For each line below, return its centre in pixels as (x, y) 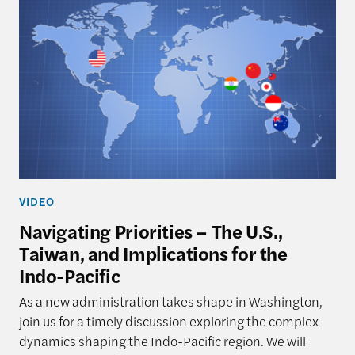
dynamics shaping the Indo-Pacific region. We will (162, 340)
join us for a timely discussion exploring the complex (168, 321)
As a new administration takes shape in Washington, (170, 301)
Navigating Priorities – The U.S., (151, 230)
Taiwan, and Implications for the (153, 252)
